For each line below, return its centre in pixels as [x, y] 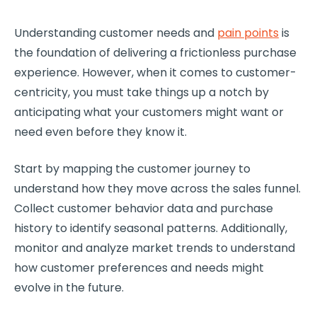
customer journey [186, 168]
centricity [41, 92]
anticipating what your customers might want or [149, 112]
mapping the [100, 168]
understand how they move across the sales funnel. [157, 188]
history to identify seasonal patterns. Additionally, [151, 228]
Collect [36, 208]
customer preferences [104, 267]
